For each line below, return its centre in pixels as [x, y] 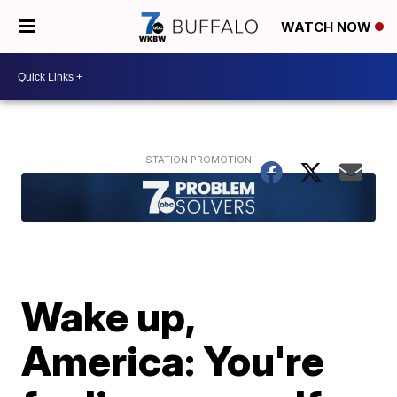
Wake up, [108, 316]
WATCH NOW [328, 27]
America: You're [173, 360]
